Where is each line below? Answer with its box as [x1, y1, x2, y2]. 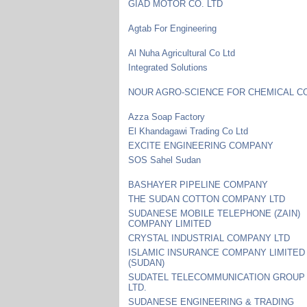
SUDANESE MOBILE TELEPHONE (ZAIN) [128, 208, 301, 219]
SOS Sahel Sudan [128, 154, 201, 165]
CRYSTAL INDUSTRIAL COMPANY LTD [128, 232, 291, 243]
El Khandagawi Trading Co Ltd [128, 125, 249, 136]
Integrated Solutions [128, 62, 208, 73]
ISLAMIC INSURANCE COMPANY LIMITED [128, 247, 306, 258]
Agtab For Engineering [128, 23, 217, 34]
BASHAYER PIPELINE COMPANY [128, 179, 269, 190]
